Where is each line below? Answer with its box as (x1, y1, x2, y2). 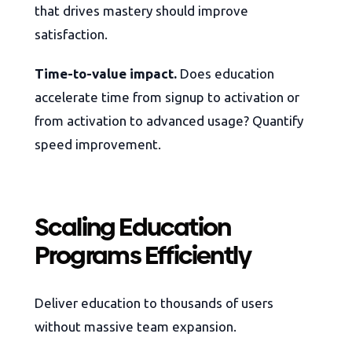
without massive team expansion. (35, 319, 236, 335)
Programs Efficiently (35, 238, 251, 273)
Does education (177, 66, 274, 82)
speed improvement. (35, 137, 161, 152)
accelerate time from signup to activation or (35, 90, 299, 105)
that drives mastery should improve (35, 3, 248, 19)
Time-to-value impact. (35, 66, 177, 82)
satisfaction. (35, 27, 108, 42)
